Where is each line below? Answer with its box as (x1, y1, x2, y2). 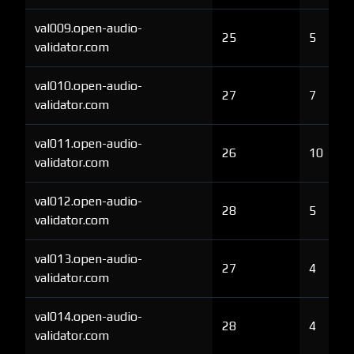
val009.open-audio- (35, 21, 142, 36)
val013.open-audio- (35, 251, 142, 266)
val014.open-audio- (35, 309, 142, 324)
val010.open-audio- (35, 78, 142, 93)
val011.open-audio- (35, 136, 142, 151)
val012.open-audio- (35, 194, 142, 209)
